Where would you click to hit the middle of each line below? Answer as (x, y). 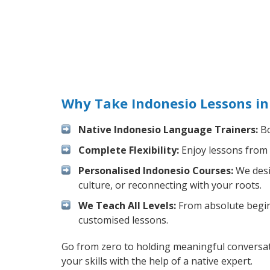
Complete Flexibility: (129, 150)
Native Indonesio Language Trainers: (168, 129)
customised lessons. (123, 220)
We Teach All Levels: (127, 205)
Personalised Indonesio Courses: (156, 170)
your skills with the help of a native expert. (157, 261)
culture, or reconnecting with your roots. (170, 185)
